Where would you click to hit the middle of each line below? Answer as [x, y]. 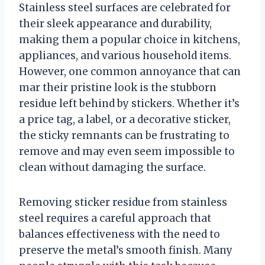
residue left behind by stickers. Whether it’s [129, 103]
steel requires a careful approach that [115, 218]
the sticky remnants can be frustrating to [124, 135]
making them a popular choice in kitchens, [130, 39]
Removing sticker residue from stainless [123, 202]
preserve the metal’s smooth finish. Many [126, 250]
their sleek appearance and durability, [115, 23]
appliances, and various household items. [125, 55]
